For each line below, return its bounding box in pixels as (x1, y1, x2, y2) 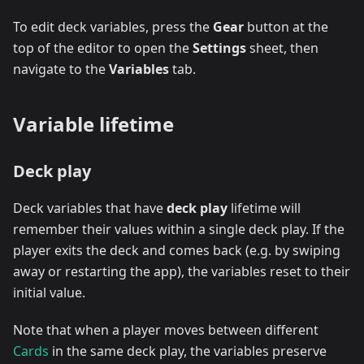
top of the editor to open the (13, 38, 193, 57)
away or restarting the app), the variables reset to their (13, 262, 350, 280)
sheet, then (246, 38, 318, 57)
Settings (193, 38, 246, 57)
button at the (244, 17, 328, 36)
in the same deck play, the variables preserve (49, 341, 327, 360)
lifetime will (227, 198, 301, 217)
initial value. (13, 283, 85, 301)
